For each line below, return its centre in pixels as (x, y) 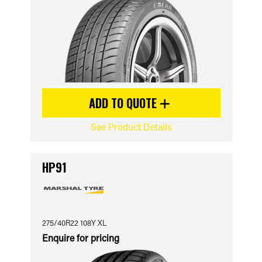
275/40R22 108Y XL (74, 223)
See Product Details (131, 127)
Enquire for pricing (80, 238)
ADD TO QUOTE (124, 103)
